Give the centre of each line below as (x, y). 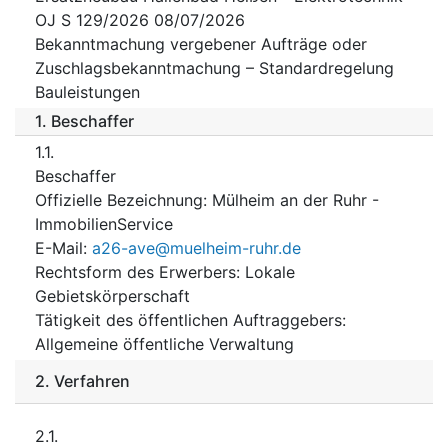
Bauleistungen (87, 91)
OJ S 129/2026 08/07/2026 (140, 19)
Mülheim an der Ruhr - (295, 199)
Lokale (270, 271)
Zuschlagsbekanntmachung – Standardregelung (214, 67)
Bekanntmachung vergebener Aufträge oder (201, 43)
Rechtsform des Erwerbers (135, 271)
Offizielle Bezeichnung (119, 199)
